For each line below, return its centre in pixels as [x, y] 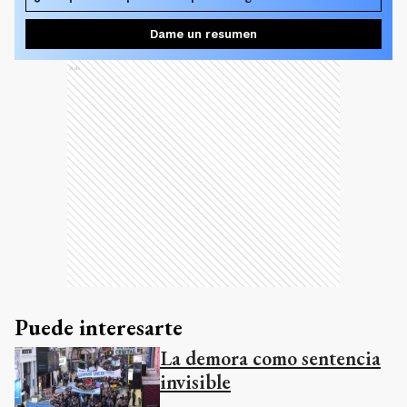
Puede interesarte [99, 327]
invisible [195, 382]
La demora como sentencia [270, 358]
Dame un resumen [203, 34]
